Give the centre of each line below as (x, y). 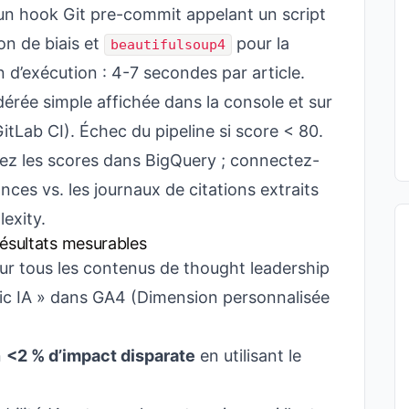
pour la (261, 43)
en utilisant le (248, 356)
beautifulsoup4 (168, 45)
